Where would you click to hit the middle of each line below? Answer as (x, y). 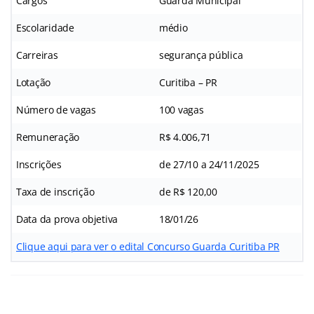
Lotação (34, 82)
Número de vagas (56, 109)
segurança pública (201, 55)
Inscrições (39, 164)
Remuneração (48, 137)
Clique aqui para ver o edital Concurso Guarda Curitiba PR (148, 246)
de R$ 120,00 (188, 191)
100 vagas (182, 109)
